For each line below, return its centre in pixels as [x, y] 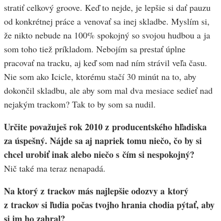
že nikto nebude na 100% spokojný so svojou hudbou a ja [107, 35]
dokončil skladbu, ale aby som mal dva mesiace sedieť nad [108, 91]
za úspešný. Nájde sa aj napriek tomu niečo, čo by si [103, 141]
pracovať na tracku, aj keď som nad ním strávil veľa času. [106, 63]
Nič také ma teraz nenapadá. [55, 168]
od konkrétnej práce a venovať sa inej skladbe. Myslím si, [107, 21]
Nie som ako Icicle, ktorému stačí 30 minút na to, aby [100, 77]
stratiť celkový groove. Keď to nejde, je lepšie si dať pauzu [107, 8]
